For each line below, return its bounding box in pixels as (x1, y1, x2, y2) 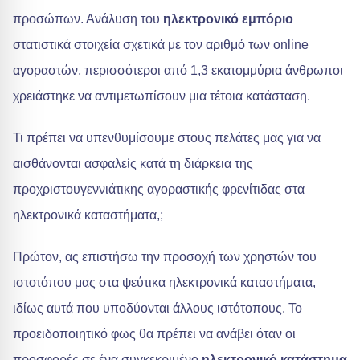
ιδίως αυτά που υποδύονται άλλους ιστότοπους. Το (13, 301, 302, 315)
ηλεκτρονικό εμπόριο (163, 12, 293, 26)
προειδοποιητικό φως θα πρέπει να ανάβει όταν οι (13, 327, 296, 341)
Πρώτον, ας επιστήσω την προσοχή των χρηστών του (13, 250, 317, 264)
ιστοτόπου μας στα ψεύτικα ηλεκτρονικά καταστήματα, (13, 276, 316, 289)
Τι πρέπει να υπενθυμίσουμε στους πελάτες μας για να (13, 131, 321, 145)
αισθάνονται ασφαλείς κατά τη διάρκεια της (13, 157, 253, 170)
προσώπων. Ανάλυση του (13, 12, 163, 26)
